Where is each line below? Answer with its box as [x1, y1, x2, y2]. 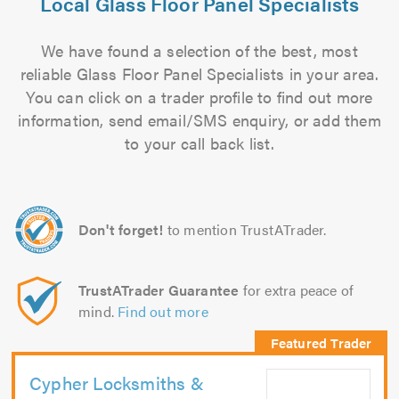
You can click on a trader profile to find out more [26, 85, 373, 108]
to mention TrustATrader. [167, 219, 327, 240]
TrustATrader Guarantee [78, 280, 240, 300]
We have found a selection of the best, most [41, 39, 358, 61]
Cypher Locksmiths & [29, 370, 204, 395]
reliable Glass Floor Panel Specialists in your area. [20, 62, 379, 85]
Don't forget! [78, 219, 164, 240]
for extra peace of [239, 280, 354, 300]
